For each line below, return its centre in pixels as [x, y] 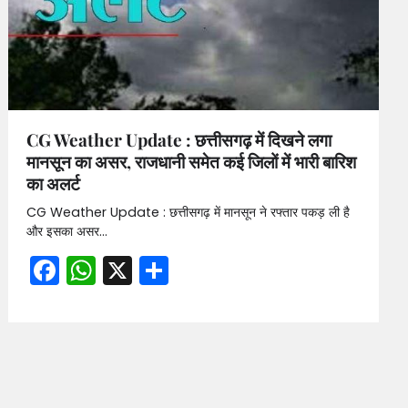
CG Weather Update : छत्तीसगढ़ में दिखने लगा [179, 140]
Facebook [129, 270]
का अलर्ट [54, 184]
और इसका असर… [67, 232]
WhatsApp [171, 270]
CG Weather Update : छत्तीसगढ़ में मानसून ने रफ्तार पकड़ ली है [189, 213]
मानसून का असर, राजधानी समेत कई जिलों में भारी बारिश [192, 162]
